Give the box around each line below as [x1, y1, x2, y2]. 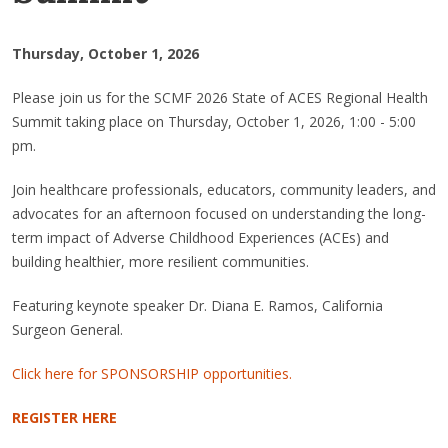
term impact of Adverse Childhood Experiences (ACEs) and [12, 228, 389, 247]
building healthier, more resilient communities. [12, 252, 309, 271]
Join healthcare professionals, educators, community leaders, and [12, 180, 436, 199]
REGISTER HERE [12, 408, 117, 427]
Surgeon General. [12, 320, 123, 339]
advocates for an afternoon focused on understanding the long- [12, 204, 426, 223]
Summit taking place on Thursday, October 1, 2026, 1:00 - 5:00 [12, 112, 416, 131]
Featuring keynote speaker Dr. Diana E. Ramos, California [12, 296, 383, 315]
